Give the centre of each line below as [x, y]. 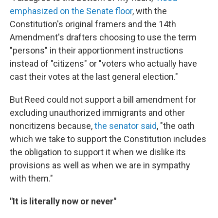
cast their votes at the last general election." [94, 77]
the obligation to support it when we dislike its [98, 152]
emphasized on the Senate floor [71, 11]
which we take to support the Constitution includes [108, 139]
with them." [31, 179]
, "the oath [176, 126]
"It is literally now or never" [63, 201]
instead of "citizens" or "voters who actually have [103, 64]
